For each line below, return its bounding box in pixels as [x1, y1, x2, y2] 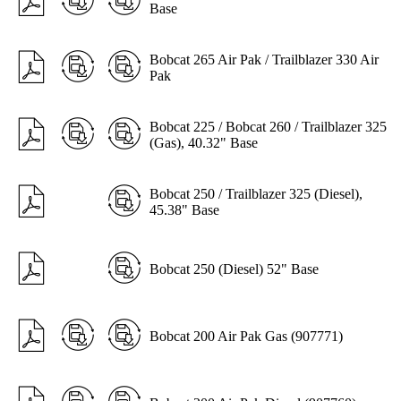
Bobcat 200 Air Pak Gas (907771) [149, 328, 343, 344]
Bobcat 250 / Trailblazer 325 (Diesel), [149, 185, 363, 201]
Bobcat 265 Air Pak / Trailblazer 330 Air [149, 51, 379, 67]
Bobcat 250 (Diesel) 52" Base [149, 260, 319, 277]
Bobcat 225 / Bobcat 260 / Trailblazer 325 [149, 118, 387, 134]
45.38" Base [149, 201, 219, 218]
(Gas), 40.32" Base [149, 134, 258, 150]
